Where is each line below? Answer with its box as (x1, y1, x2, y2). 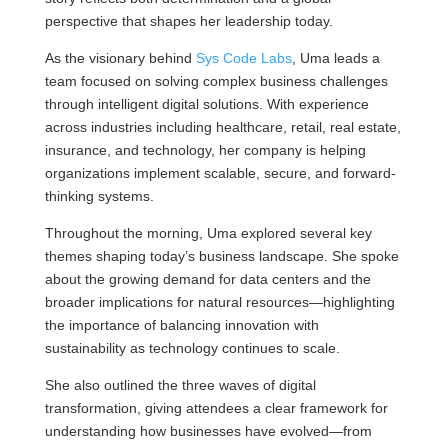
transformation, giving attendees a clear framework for (44, 400, 388, 416)
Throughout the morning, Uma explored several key (44, 225, 372, 241)
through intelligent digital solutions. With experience (44, 96, 369, 112)
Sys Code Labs (195, 50, 292, 66)
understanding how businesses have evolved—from (44, 423, 372, 439)
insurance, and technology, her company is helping (44, 142, 366, 158)
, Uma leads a (291, 50, 380, 66)
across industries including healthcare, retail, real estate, (44, 119, 401, 135)
